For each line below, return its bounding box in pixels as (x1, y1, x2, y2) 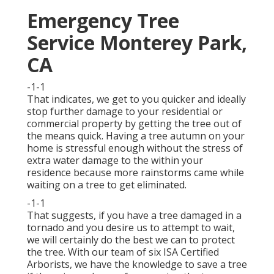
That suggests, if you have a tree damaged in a (27, 209, 242, 223)
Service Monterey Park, (27, 29, 247, 56)
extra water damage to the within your (27, 154, 203, 168)
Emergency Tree (27, 7, 179, 34)
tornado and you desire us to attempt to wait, (27, 221, 235, 235)
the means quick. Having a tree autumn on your (27, 129, 245, 143)
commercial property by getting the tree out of (27, 117, 242, 131)
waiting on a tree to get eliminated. (27, 178, 187, 192)
